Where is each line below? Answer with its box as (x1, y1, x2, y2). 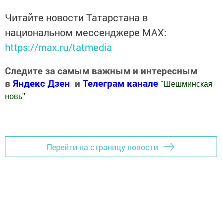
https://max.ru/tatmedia (5, 41, 112, 54)
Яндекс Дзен (13, 77, 70, 90)
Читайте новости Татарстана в (5, 11, 148, 24)
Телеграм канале (83, 77, 161, 90)
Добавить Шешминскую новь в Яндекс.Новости (5, 111, 184, 122)
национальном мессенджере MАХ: (5, 26, 166, 39)
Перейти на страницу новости (47, 141, 158, 152)
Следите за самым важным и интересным (5, 64, 197, 77)
